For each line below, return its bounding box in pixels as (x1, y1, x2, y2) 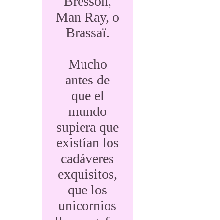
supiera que (56, 119, 119, 135)
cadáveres (61, 151, 114, 166)
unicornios (58, 198, 117, 213)
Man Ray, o (55, 9, 119, 25)
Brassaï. (65, 25, 110, 40)
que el (71, 88, 104, 103)
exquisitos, (57, 166, 117, 182)
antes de (65, 72, 110, 87)
